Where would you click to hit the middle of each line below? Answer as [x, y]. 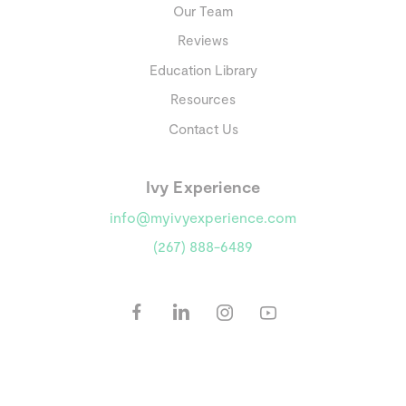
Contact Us [203, 128]
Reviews [203, 40]
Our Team [203, 10]
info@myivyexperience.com [203, 217]
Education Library [203, 69]
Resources [203, 99]
